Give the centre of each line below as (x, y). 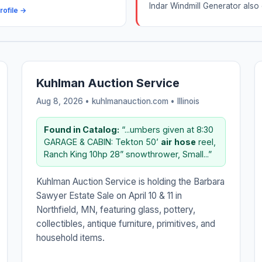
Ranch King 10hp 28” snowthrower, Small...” (128, 154)
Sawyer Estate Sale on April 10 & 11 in (109, 196)
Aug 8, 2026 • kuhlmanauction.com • (107, 101)
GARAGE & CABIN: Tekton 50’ (103, 142)
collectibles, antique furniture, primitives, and (126, 224)
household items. (71, 238)
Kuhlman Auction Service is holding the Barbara (131, 182)
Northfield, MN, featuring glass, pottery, (116, 210)
